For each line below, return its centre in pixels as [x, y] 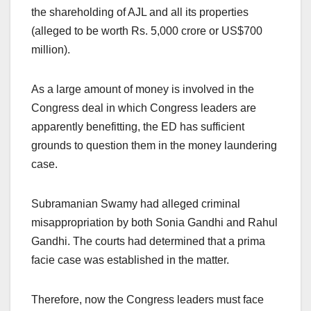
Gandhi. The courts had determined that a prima [148, 242]
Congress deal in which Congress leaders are [144, 108]
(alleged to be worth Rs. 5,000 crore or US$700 [147, 31]
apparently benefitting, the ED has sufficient [138, 127]
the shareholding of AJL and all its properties [140, 12]
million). [51, 50]
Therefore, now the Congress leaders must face [148, 300]
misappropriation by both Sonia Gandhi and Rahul [154, 223]
